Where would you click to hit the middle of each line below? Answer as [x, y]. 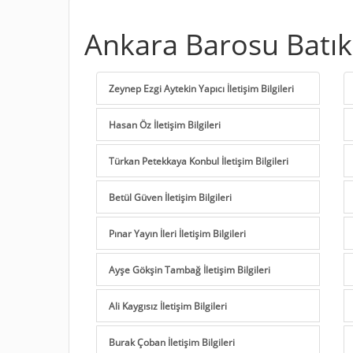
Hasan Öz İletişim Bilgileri [165, 124]
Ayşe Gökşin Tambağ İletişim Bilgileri [190, 269]
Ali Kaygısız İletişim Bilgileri [168, 305]
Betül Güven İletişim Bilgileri [170, 197]
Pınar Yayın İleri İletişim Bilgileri [177, 233]
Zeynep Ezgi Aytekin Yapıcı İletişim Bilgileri [201, 88]
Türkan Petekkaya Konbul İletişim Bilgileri [199, 160]
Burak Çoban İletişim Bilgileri [172, 342]
